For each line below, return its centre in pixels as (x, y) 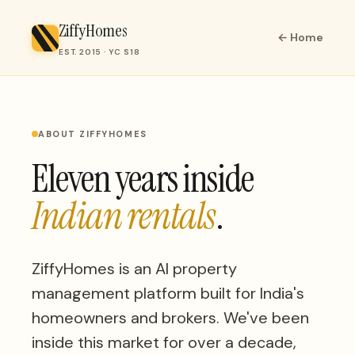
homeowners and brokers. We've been (170, 317)
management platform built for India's (168, 293)
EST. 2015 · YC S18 (99, 52)
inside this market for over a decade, (164, 342)
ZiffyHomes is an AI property (134, 268)
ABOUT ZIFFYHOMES (93, 134)
